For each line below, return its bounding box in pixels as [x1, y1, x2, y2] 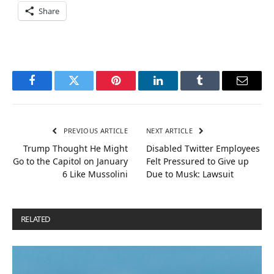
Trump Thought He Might [23, 142, 128, 154]
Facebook [31, 84, 74, 95]
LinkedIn [157, 84, 198, 95]
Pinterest [115, 84, 154, 95]
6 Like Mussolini [62, 168, 128, 180]
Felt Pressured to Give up [146, 155, 249, 167]
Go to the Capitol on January [13, 155, 128, 167]
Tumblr [199, 84, 232, 95]
